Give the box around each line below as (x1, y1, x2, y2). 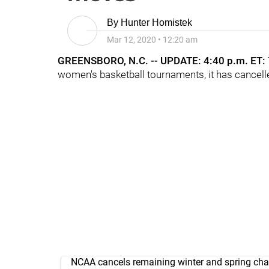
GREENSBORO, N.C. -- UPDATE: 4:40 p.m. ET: (58, 55, 268, 67)
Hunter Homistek (121, 17, 192, 28)
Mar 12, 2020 (107, 35, 156, 44)
